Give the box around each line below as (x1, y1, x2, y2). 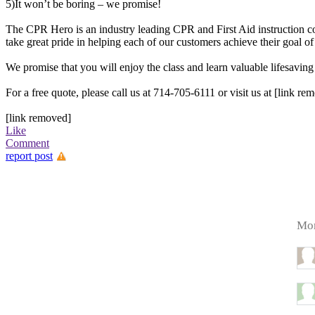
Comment (6, 137, 49, 149)
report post (6, 150, 53, 162)
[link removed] (6, 112, 71, 124)
